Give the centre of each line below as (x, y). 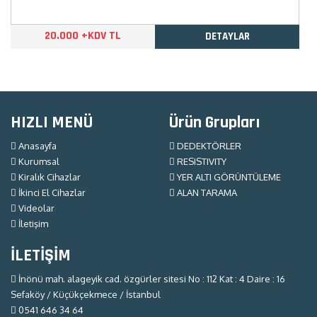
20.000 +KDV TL (83, 35)
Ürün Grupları (215, 122)
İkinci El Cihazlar (51, 192)
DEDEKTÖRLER (208, 145)
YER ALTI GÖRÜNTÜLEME (228, 177)
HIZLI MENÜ (52, 122)
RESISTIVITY (201, 161)
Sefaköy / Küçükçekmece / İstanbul (86, 294)
